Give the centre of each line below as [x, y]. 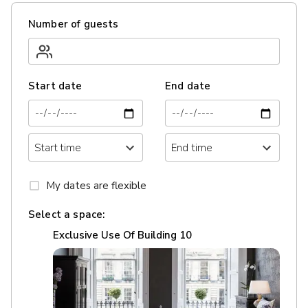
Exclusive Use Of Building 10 [122, 235]
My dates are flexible [96, 185]
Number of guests [74, 24]
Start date [55, 86]
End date [188, 86]
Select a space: [67, 214]
